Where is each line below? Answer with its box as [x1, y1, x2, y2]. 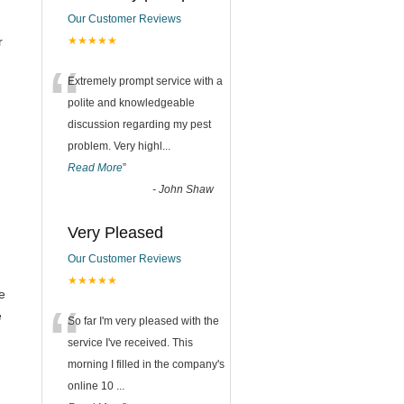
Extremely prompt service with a [68, 75, 223, 87]
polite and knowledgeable [68, 96, 195, 109]
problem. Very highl [68, 140, 162, 152]
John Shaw [159, 183, 214, 196]
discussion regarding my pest [68, 118, 211, 131]
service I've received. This [68, 336, 193, 349]
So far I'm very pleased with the [68, 315, 219, 327]
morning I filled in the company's [68, 358, 225, 371]
